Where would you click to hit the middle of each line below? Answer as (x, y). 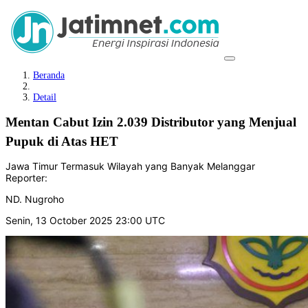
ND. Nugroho (35, 199)
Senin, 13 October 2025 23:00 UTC (85, 220)
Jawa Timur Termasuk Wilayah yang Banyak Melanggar (130, 166)
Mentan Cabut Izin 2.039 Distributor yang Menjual (151, 122)
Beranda (49, 75)
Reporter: (26, 177)
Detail (45, 97)
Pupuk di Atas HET (62, 141)
